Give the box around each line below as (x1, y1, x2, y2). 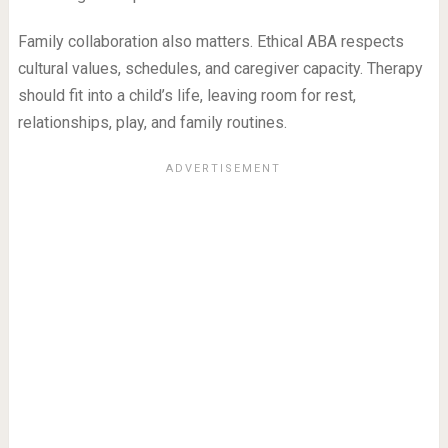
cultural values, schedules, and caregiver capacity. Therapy (17, 59, 423, 79)
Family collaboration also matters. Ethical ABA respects (17, 32, 404, 52)
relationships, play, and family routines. (17, 113, 287, 133)
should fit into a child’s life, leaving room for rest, (17, 86, 356, 106)
